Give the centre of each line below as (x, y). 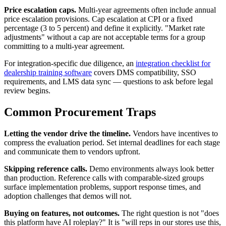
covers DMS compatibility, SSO (144, 72)
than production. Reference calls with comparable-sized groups (104, 178)
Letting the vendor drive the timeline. (67, 133)
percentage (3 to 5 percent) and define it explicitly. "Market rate (104, 28)
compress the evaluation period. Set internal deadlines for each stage (112, 142)
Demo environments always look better (151, 168)
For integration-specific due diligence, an (70, 63)
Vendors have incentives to (174, 133)
